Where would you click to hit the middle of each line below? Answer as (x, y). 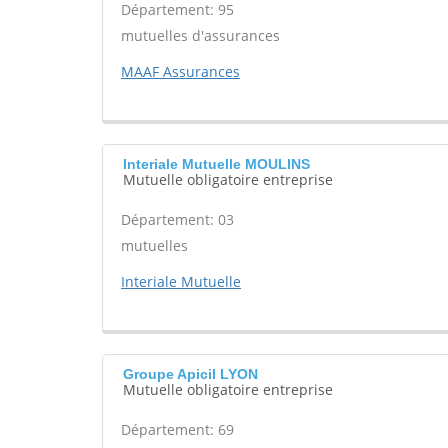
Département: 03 (177, 219)
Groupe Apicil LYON (190, 374)
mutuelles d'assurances (200, 35)
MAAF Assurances (180, 71)
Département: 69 (177, 429)
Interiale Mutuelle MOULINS (216, 164)
